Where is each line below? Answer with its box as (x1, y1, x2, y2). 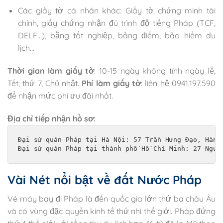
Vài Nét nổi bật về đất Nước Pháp (7, 172, 202, 187)
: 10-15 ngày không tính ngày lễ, (94, 66, 216, 76)
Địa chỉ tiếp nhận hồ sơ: (7, 113, 96, 124)
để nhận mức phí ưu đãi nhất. (7, 91, 113, 101)
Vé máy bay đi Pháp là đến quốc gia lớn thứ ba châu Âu (7, 193, 216, 204)
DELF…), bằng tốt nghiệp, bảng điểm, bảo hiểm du (17, 30, 216, 41)
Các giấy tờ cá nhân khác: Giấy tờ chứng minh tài (17, 5, 216, 16)
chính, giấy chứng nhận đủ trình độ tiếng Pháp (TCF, (17, 18, 216, 28)
